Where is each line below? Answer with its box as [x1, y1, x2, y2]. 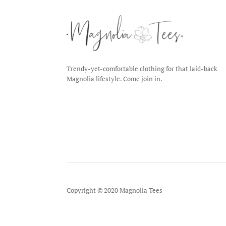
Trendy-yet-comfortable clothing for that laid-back [67, 64, 217, 73]
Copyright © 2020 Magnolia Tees [67, 185, 162, 195]
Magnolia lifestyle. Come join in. [67, 74, 162, 83]
